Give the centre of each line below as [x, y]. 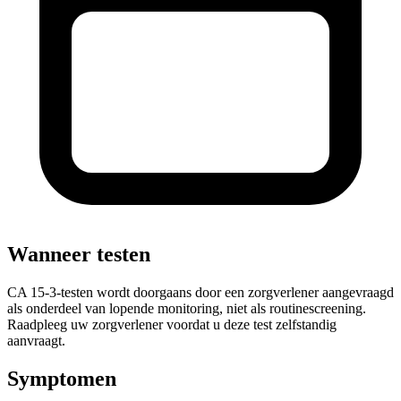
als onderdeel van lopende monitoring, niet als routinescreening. [187, 309]
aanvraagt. [36, 341]
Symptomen [62, 379]
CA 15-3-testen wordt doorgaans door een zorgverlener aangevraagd [200, 293]
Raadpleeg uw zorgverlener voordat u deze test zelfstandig [172, 325]
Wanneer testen [79, 255]
